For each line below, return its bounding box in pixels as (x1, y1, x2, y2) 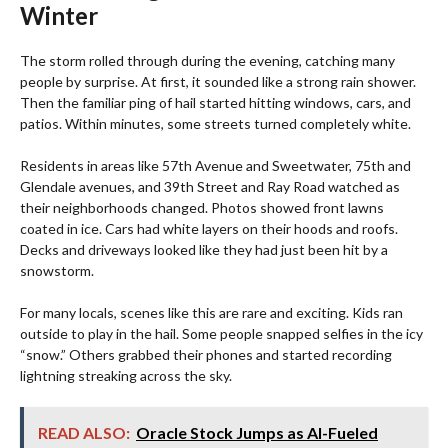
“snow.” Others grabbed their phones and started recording (20, 346, 392, 364)
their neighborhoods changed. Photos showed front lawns (20, 199, 384, 217)
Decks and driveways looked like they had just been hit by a (20, 241, 388, 259)
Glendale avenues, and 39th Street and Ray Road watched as (20, 178, 400, 196)
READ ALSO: (38, 423, 130, 443)
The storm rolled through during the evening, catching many (20, 52, 395, 70)
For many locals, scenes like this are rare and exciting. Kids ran (20, 304, 403, 322)
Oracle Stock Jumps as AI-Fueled (136, 423, 378, 443)
